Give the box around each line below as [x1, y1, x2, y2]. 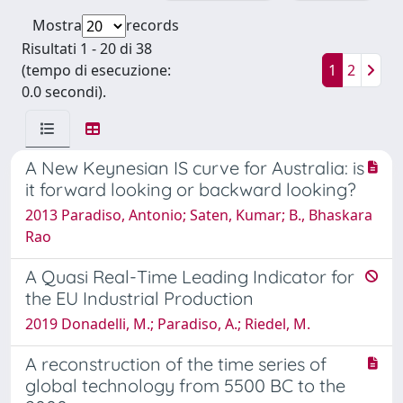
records [126, 14, 179, 35]
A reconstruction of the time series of [25, 352, 327, 375]
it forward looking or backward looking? [25, 177, 356, 201]
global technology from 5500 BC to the [25, 373, 345, 397]
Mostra [32, 14, 82, 35]
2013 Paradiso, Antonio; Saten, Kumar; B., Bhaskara [25, 204, 372, 225]
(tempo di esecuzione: [22, 59, 171, 80]
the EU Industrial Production [25, 286, 254, 309]
